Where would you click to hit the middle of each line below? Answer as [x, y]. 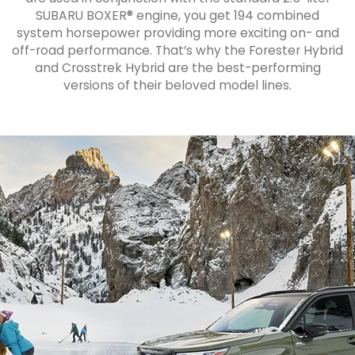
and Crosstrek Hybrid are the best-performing [177, 67]
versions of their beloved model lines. [177, 85]
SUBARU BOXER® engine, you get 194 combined [177, 15]
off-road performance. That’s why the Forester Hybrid [177, 50]
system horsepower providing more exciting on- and [177, 32]
